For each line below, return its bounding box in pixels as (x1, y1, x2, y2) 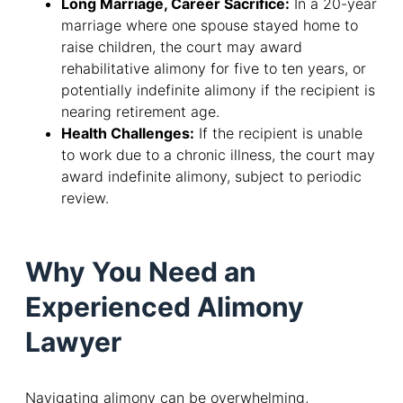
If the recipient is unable (194, 124, 363, 143)
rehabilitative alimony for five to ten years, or (61, 59, 366, 78)
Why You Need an (25, 255, 256, 289)
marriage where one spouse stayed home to (61, 16, 358, 35)
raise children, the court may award (61, 38, 302, 57)
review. (61, 189, 109, 208)
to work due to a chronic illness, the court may (61, 146, 375, 165)
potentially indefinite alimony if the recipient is (61, 81, 375, 100)
